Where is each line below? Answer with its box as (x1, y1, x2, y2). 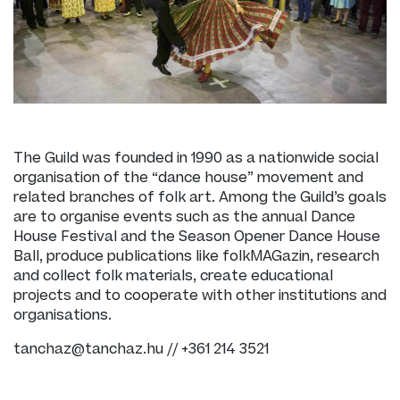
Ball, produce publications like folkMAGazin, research (13, 246, 379, 266)
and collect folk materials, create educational (13, 265, 333, 286)
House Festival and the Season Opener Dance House (13, 226, 380, 246)
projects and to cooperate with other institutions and (13, 285, 387, 305)
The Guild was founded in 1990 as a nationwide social (13, 147, 379, 168)
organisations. (13, 304, 112, 325)
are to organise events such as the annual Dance (13, 206, 355, 227)
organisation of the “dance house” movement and (13, 167, 363, 187)
